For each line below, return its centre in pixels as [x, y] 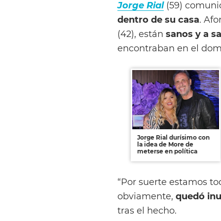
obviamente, [147, 196]
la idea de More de [165, 144]
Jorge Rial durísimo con [173, 137]
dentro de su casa [158, 19]
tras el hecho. [147, 210]
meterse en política [167, 151]
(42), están [142, 34]
